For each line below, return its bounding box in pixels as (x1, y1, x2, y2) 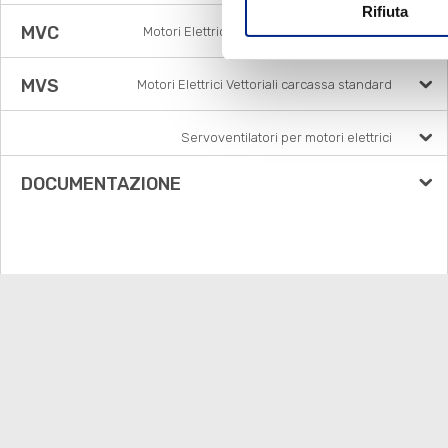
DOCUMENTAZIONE (21, 173, 181, 195)
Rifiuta (361, 2, 408, 20)
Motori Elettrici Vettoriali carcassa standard (136, 77, 392, 92)
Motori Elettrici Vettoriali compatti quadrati (142, 24, 392, 39)
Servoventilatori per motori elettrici (180, 130, 392, 145)
